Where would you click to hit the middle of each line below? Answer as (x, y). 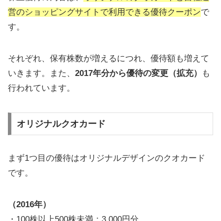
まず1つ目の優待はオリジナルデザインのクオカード (107, 158)
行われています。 (41, 88)
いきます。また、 (41, 73)
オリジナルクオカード (61, 124)
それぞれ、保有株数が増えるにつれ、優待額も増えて (109, 58)
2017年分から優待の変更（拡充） (138, 73)
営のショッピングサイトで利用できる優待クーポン (104, 12)
